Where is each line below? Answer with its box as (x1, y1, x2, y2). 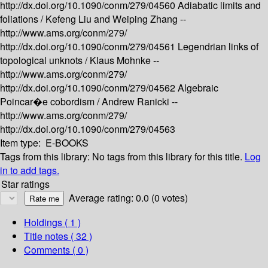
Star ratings (1, 177, 50, 191)
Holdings (24, 215, 62, 230)
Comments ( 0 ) (24, 243, 89, 257)
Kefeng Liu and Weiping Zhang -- (45, 12, 186, 26)
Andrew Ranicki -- (102, 95, 178, 109)
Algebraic (178, 81, 218, 95)
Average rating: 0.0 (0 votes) (69, 191, 188, 205)
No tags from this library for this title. (92, 150, 242, 164)
